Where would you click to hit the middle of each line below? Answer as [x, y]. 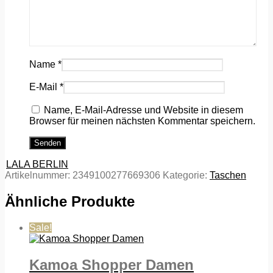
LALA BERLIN [37, 165]
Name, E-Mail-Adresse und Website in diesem [144, 110]
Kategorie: [186, 175]
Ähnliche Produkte [70, 201]
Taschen [228, 175]
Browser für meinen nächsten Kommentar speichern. [142, 121]
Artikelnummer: [39, 175]
